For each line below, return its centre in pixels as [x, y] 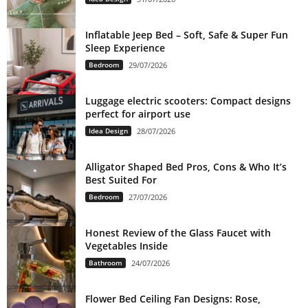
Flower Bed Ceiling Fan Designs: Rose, [173, 298]
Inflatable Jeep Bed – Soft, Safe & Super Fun [187, 34]
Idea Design [108, 130]
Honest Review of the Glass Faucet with [178, 232]
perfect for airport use [138, 113]
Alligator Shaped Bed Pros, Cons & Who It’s [186, 166]
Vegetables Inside [126, 245]
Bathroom [106, 262]
